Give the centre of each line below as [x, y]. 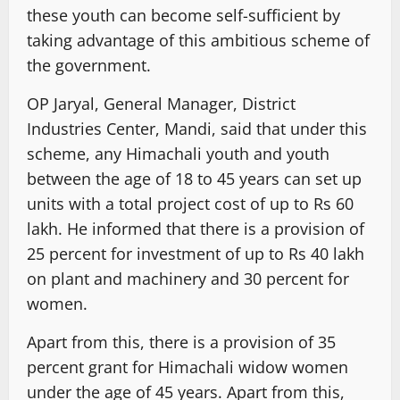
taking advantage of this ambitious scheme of [198, 40]
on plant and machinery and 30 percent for [188, 278]
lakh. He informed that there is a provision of [196, 228]
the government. [89, 65]
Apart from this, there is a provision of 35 [181, 342]
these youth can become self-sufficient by [183, 15]
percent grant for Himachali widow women [187, 367]
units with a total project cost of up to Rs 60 [190, 203]
